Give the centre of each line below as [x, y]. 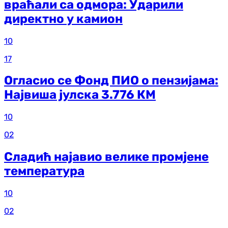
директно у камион [63, 19]
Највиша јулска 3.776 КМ [80, 95]
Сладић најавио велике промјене [106, 157]
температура [44, 171]
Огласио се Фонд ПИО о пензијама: [111, 81]
